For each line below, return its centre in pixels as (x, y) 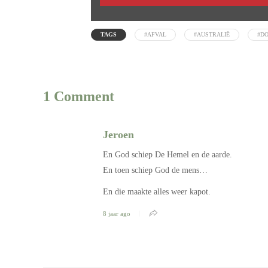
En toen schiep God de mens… (155, 170)
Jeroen (118, 134)
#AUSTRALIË (212, 34)
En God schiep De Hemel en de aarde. (167, 154)
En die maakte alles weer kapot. (157, 191)
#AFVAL (155, 34)
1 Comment (79, 96)
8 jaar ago (117, 213)
